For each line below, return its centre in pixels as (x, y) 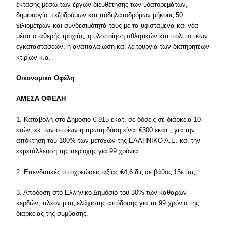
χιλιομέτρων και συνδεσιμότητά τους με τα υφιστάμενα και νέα (107, 25)
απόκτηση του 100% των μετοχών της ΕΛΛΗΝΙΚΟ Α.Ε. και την (108, 140)
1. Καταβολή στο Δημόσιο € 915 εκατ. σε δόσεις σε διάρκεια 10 (109, 119)
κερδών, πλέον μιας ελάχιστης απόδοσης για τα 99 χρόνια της (108, 203)
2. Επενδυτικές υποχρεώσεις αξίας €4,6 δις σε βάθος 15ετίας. (107, 172)
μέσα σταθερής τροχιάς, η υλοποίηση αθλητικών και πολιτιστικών (112, 36)
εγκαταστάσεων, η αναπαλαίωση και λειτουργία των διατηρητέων (113, 47)
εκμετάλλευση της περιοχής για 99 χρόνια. (78, 151)
